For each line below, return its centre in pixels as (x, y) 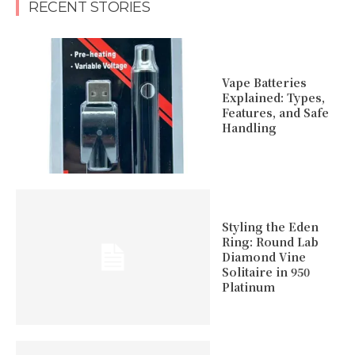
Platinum (248, 287)
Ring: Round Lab (270, 242)
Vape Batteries (264, 83)
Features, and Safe (275, 113)
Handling (249, 128)
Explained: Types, (273, 98)
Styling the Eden (270, 227)
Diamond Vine (263, 257)
